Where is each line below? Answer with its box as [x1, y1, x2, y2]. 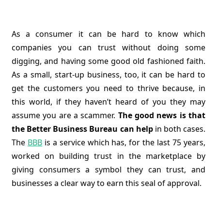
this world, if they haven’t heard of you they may [12, 96, 205, 108]
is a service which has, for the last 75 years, [42, 137, 206, 148]
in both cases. [153, 124, 205, 135]
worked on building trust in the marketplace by [12, 151, 205, 162]
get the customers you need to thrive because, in [12, 83, 205, 94]
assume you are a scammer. [12, 110, 118, 121]
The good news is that [118, 110, 206, 121]
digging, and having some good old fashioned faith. [12, 56, 205, 67]
